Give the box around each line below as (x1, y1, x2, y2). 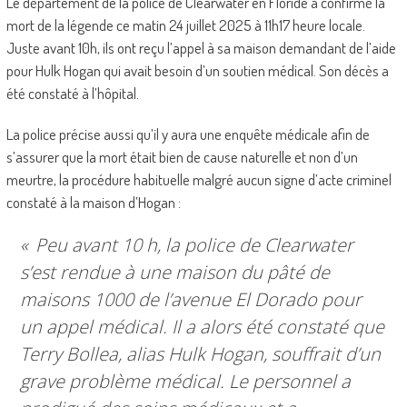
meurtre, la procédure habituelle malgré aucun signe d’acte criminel (5, 170, 392, 190)
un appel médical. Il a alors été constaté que (19, 314, 384, 340)
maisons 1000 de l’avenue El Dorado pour (19, 287, 362, 313)
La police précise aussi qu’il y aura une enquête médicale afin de (5, 124, 370, 144)
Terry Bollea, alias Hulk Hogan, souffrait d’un (19, 342, 381, 367)
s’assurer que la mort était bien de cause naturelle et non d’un (5, 147, 358, 167)
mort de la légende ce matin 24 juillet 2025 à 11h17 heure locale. (5, 15, 365, 35)
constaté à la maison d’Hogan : (5, 193, 181, 213)
